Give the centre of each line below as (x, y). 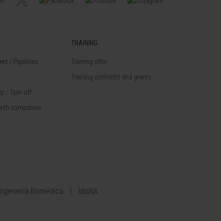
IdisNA (88, 191)
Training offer (89, 62)
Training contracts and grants (111, 77)
